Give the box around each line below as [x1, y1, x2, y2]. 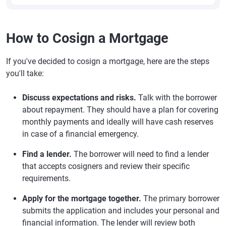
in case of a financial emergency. [22, 129, 139, 139]
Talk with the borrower [136, 93, 217, 102]
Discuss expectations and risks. [22, 93, 136, 102]
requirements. [22, 174, 71, 183]
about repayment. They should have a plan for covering [22, 105, 218, 115]
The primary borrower [141, 194, 219, 203]
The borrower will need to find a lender [72, 149, 209, 159]
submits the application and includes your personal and [22, 206, 219, 215]
